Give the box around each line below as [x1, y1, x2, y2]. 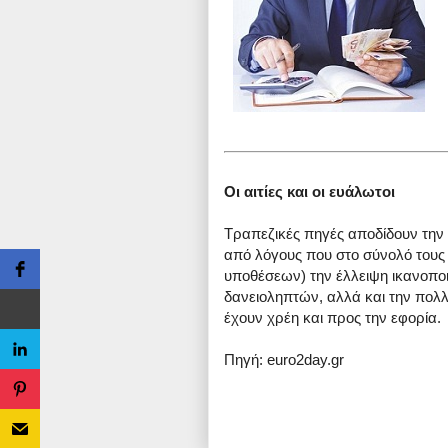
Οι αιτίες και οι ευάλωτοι [224, 183, 395, 201]
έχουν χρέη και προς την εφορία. [224, 309, 441, 327]
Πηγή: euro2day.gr [224, 351, 344, 369]
